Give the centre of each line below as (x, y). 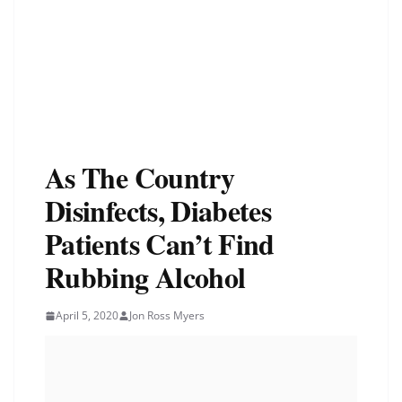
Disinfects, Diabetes (158, 211)
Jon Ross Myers (167, 316)
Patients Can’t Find (160, 244)
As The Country (140, 178)
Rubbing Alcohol (145, 277)
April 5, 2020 (87, 316)
